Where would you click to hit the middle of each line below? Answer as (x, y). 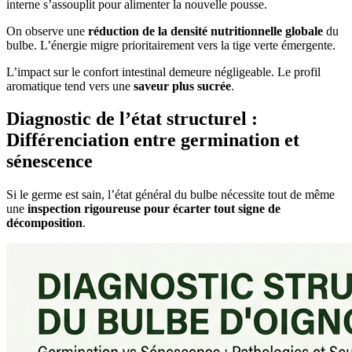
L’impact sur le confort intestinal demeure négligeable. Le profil (163, 71)
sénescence (49, 161)
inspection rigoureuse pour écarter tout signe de (154, 209)
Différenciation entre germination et (153, 140)
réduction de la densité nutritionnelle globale (205, 31)
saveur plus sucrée (182, 86)
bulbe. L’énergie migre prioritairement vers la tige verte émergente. (171, 45)
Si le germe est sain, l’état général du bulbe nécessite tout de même (170, 195)
